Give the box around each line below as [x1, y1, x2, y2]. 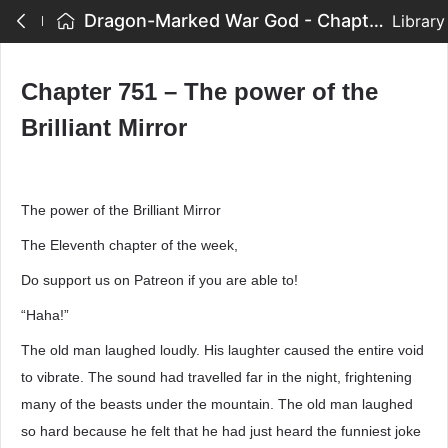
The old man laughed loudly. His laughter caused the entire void [21, 342, 424, 358]
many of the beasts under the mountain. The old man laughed [21, 396, 413, 412]
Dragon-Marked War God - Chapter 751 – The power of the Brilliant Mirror [369, 10, 384, 31]
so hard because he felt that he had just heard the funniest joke [21, 423, 421, 439]
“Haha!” [21, 307, 69, 323]
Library [392, 11, 445, 31]
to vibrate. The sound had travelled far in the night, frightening [21, 369, 412, 385]
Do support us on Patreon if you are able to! [21, 272, 298, 288]
